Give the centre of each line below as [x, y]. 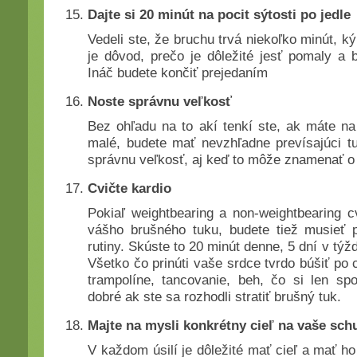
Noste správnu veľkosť [160, 101]
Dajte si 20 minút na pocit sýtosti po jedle [219, 14]
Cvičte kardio [129, 188]
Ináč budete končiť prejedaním [178, 73]
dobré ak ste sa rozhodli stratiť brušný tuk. [214, 296]
